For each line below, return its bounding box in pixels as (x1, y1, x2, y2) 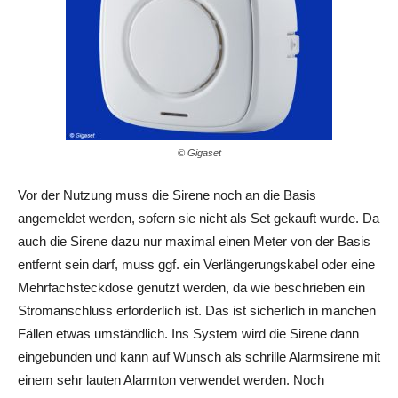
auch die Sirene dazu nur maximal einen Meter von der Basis (18, 234, 370, 250)
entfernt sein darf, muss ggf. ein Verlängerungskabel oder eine (18, 257, 375, 273)
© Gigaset (177, 147, 221, 159)
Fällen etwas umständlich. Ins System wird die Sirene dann (18, 326, 359, 342)
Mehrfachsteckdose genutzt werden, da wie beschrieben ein (18, 280, 365, 296)
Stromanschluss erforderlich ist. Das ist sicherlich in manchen (18, 303, 376, 319)
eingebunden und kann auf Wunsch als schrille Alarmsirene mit (18, 349, 380, 365)
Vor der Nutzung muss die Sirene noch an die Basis (18, 187, 316, 203)
